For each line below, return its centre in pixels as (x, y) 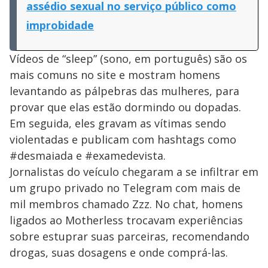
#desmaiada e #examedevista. (88, 155)
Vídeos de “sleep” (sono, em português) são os (128, 58)
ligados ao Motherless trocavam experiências (126, 220)
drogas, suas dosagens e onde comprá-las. (119, 252)
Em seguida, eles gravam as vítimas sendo (118, 123)
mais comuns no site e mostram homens (115, 74)
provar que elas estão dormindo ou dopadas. (125, 107)
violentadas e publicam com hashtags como (123, 139)
